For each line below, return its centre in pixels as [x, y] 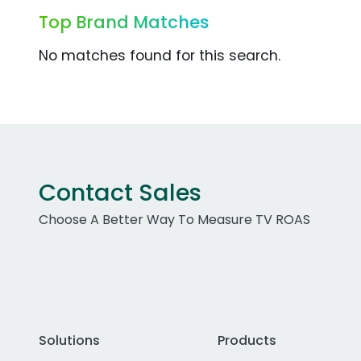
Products [247, 340]
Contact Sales [120, 193]
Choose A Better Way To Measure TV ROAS [174, 220]
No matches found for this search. [160, 56]
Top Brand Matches [124, 22]
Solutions [69, 340]
